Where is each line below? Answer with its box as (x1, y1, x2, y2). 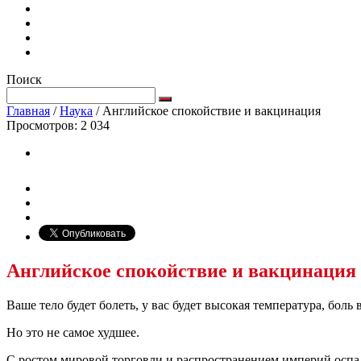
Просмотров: (6, 118, 81, 132)
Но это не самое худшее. (6, 325, 139, 339)
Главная (6, 104, 50, 118)
